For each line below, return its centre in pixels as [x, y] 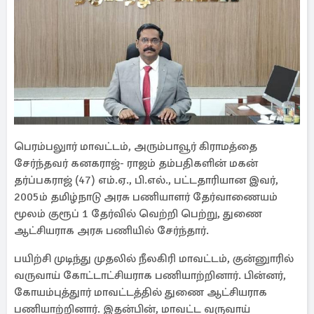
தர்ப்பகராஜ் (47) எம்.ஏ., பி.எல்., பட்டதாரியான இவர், [146, 180]
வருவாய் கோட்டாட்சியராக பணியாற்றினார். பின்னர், [150, 275]
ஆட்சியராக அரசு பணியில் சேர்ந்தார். [111, 231]
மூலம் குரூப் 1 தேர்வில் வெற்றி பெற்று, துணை [138, 214]
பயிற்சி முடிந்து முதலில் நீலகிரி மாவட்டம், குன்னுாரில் [154, 259]
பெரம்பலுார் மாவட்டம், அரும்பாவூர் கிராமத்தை [136, 146]
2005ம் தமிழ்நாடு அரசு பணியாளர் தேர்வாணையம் [146, 197]
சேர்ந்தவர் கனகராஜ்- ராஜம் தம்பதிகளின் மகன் [136, 163]
